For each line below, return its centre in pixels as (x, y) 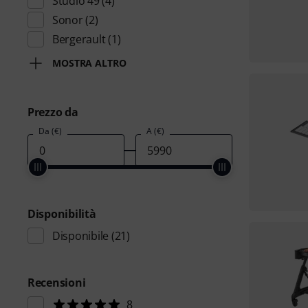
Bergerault (79, 39)
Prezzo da (53, 112)
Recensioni (57, 283)
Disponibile (81, 236)
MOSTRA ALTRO (89, 63)
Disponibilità (62, 214)
